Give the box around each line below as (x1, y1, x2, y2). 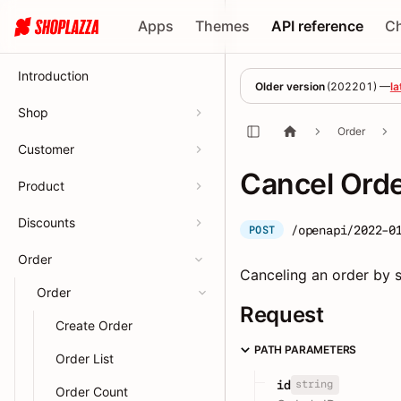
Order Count (55, 384, 128, 399)
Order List (55, 351, 114, 366)
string (294, 378, 333, 391)
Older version (255, 79, 325, 93)
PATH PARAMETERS (254, 343, 357, 356)
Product (18, 178, 64, 193)
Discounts (18, 215, 75, 230)
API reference (271, 17, 364, 35)
